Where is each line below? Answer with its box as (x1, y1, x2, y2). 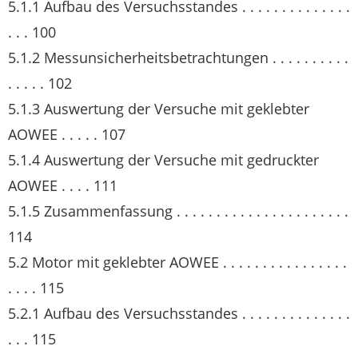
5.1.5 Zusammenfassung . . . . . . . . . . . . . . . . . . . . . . (8, 201, 348, 221)
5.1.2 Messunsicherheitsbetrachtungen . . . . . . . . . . (8, 48, 348, 67)
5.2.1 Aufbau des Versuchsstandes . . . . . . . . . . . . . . (8, 304, 350, 323)
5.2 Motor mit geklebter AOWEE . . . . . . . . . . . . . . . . (8, 253, 347, 272)
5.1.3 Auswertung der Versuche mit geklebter (8, 99, 309, 118)
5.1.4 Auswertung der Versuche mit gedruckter (8, 150, 319, 169)
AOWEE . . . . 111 (8, 176, 117, 195)
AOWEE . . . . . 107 (8, 125, 125, 144)
